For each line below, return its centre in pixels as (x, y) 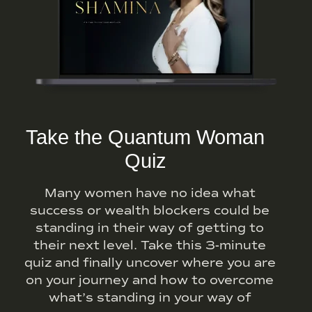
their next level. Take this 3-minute (150, 245)
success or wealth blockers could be (150, 211)
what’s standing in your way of (150, 298)
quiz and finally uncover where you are (150, 263)
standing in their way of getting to (150, 228)
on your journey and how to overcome (150, 280)
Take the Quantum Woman (146, 137)
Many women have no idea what (150, 193)
